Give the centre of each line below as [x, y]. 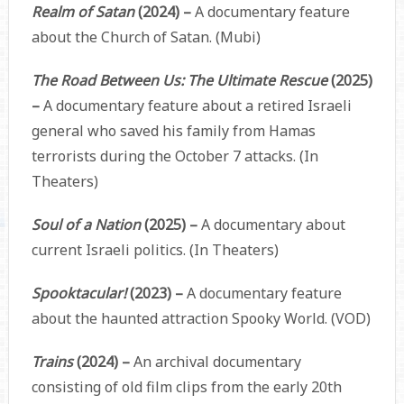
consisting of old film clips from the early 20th [186, 387]
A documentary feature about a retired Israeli [197, 106]
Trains [54, 362]
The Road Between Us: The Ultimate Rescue [181, 81]
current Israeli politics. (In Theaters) [155, 250]
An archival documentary [217, 362]
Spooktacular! [78, 294]
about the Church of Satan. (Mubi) [146, 37]
